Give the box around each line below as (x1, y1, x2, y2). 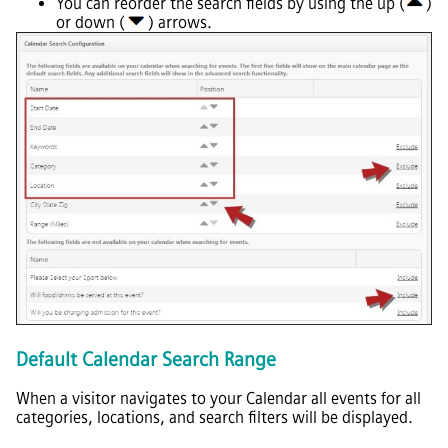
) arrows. (148, 13, 212, 33)
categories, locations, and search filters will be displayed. (16, 408, 413, 428)
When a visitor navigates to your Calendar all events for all (16, 389, 421, 409)
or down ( (56, 13, 125, 33)
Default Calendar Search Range (16, 347, 276, 371)
